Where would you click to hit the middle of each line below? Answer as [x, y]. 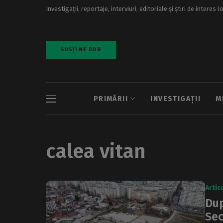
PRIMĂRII [111, 99]
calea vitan [96, 151]
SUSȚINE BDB [81, 50]
